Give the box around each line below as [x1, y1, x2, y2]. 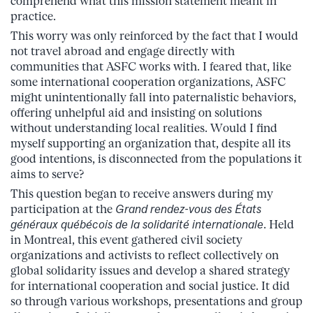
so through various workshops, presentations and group [10, 294, 303, 308]
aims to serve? [10, 167, 84, 181]
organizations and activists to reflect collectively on [10, 248, 279, 262]
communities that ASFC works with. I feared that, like [10, 59, 291, 73]
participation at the [10, 202, 115, 216]
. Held [263, 217, 294, 231]
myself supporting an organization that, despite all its [10, 136, 291, 150]
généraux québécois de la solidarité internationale [10, 217, 263, 231]
